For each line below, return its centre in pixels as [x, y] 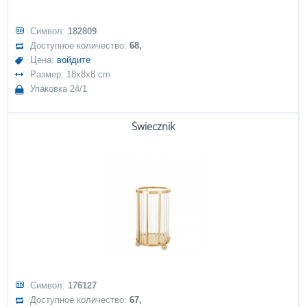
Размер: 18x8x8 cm [71, 74]
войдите [74, 60]
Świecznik [153, 126]
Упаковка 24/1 [59, 89]
